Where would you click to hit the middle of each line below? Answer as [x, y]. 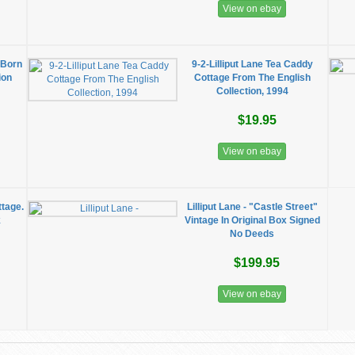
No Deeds [252, 234]
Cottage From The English [252, 78]
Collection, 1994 [252, 91]
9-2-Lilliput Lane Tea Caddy [252, 64]
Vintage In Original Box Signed [252, 220]
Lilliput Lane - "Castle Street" [252, 207]
